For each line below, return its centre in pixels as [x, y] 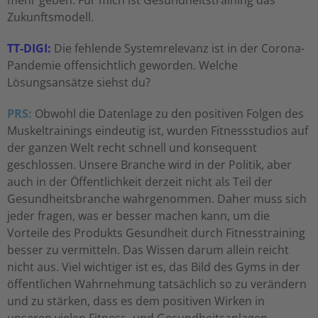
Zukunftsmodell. [50, 17]
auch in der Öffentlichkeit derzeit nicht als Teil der [140, 182]
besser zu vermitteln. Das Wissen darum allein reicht [148, 250]
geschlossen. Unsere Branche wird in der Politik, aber [149, 165]
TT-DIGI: [29, 49]
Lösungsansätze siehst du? [79, 83]
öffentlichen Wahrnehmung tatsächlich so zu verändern [157, 284]
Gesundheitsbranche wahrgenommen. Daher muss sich [157, 199]
